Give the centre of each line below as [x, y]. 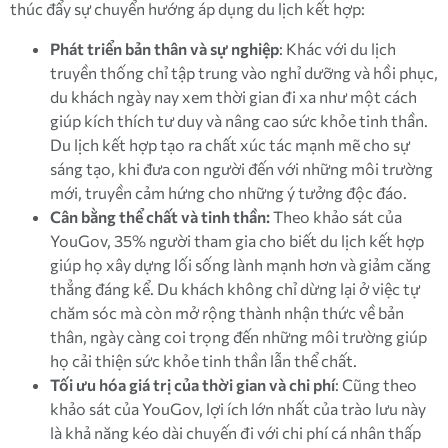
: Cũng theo [376, 385]
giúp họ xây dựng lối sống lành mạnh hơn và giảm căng [240, 265]
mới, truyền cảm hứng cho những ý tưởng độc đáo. [228, 193]
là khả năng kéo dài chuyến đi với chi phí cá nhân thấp [235, 433]
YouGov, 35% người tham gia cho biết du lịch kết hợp [237, 241]
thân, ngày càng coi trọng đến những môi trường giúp [238, 337]
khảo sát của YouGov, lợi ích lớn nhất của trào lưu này [238, 409]
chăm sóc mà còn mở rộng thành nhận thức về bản [227, 313]
